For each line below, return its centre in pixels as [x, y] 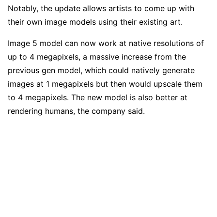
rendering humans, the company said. [76, 111]
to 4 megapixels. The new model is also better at [98, 98]
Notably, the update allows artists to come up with [101, 8]
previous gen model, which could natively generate [101, 70]
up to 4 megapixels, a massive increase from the [97, 57]
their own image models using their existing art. [95, 22]
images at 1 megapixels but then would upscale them [105, 84]
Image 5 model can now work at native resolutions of [106, 43]
